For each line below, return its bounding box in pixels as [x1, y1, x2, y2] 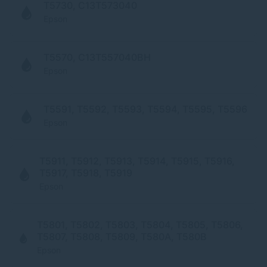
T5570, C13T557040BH [44, 51, 151, 63]
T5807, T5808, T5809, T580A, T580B [37, 231, 207, 243]
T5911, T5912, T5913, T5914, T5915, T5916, [39, 155, 235, 167]
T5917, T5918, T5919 [39, 167, 133, 179]
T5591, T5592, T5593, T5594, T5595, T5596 [44, 103, 247, 115]
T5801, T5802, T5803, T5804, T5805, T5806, [37, 219, 244, 231]
